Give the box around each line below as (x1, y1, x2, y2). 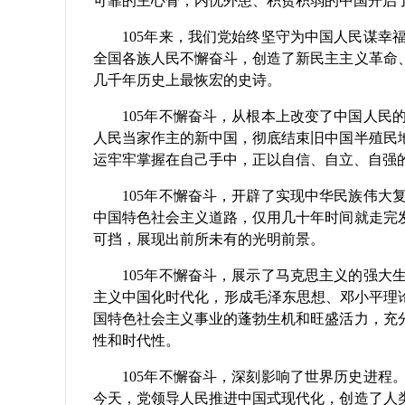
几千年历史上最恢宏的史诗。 (93, 72, 281, 88)
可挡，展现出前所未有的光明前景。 (93, 231, 325, 247)
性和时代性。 (93, 333, 180, 348)
